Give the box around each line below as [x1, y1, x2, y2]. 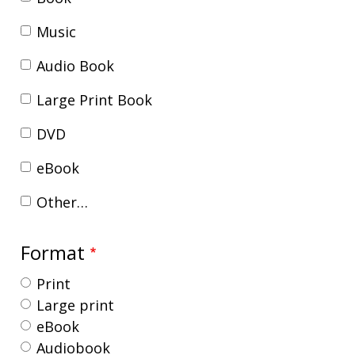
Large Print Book [36, 90, 153, 109]
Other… [36, 192, 89, 212]
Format [21, 239, 86, 265]
